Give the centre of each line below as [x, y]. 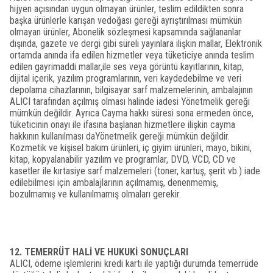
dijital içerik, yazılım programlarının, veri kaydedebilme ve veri [126, 78]
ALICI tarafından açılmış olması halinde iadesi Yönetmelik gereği [130, 101]
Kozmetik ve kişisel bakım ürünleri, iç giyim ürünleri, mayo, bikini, [131, 148]
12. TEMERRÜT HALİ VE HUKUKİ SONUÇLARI [99, 252]
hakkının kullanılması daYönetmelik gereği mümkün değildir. [120, 136]
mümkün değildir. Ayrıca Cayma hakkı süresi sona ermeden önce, [132, 113]
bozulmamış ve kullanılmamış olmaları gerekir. [95, 194]
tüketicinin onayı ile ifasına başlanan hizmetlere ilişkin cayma [122, 125]
